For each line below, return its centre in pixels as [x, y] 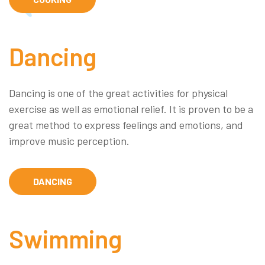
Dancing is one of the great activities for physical [118, 93]
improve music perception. [69, 140]
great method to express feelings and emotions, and [126, 125]
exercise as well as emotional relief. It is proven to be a [131, 109]
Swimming [65, 238]
